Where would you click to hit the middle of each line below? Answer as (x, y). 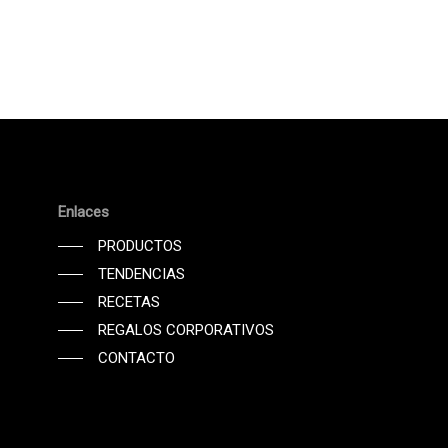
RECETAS (129, 301)
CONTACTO (137, 357)
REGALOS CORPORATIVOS (186, 329)
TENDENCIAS (142, 273)
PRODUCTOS (140, 245)
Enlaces (84, 211)
